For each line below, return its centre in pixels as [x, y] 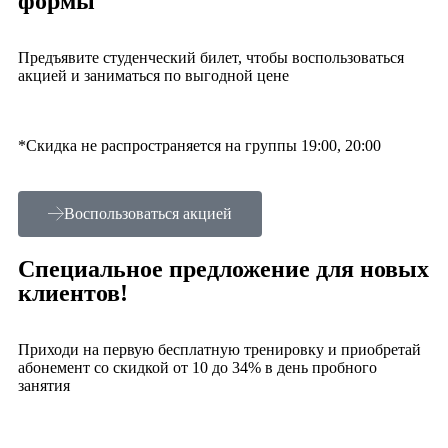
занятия [44, 385]
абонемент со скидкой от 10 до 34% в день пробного [197, 367]
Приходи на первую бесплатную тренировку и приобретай [219, 349]
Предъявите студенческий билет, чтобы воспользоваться [211, 57]
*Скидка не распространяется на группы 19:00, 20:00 [199, 145]
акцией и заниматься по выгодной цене [153, 75]
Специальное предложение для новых [223, 268]
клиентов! [73, 292]
